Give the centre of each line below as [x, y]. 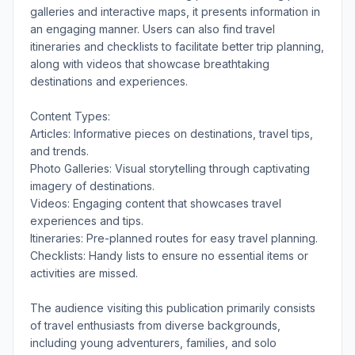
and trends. [59, 151]
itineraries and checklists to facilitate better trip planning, [177, 46]
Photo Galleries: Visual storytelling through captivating [170, 168]
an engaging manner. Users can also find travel [153, 29]
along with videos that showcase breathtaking [150, 63]
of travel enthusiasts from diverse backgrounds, [155, 325]
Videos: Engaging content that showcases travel [156, 203]
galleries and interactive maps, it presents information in [175, 11]
